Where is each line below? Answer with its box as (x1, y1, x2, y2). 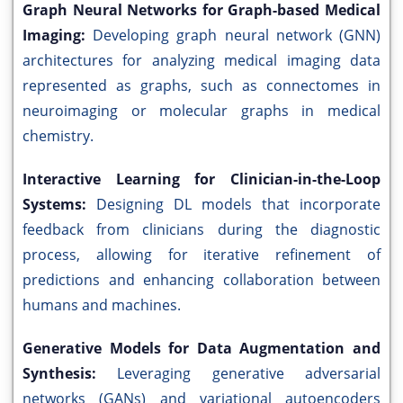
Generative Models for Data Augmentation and (22, 338, 381, 359)
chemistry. (22, 126, 94, 147)
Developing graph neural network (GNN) (93, 25, 381, 46)
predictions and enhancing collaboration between (22, 270, 381, 291)
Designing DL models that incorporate (96, 194, 381, 215)
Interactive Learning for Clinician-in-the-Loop (22, 169, 381, 190)
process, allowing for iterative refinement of (22, 245, 381, 265)
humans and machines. (22, 295, 181, 316)
